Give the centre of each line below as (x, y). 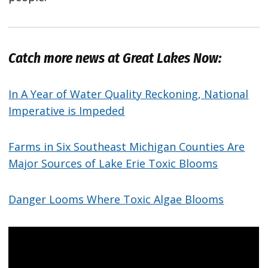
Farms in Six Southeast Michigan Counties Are (127, 146)
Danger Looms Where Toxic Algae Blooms (116, 199)
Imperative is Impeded (67, 110)
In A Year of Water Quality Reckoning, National (129, 94)
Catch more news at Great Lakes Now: (117, 58)
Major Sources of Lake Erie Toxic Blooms (113, 163)
